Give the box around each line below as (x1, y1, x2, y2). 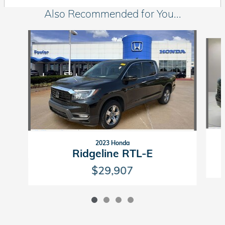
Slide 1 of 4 (4, 30, 40, 39)
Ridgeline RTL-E (72, 147, 153, 160)
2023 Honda (95, 139, 130, 147)
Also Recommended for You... (44, 7, 181, 20)
